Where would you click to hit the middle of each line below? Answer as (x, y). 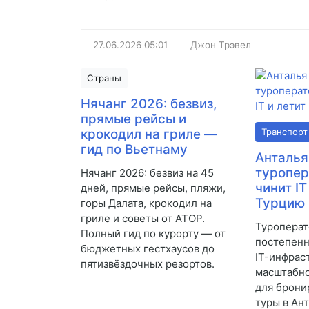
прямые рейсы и (133, 119)
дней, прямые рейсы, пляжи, (153, 188)
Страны (104, 78)
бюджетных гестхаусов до (148, 249)
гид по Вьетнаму (134, 150)
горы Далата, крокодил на (146, 203)
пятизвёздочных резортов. (148, 264)
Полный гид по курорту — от (153, 234)
